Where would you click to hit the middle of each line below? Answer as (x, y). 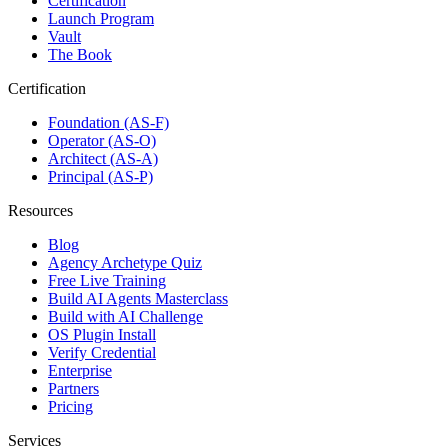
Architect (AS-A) (103, 158)
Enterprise (80, 370)
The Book (80, 54)
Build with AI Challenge (125, 316)
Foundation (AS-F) (108, 122)
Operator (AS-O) (102, 140)
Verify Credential (102, 352)
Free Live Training (107, 280)
